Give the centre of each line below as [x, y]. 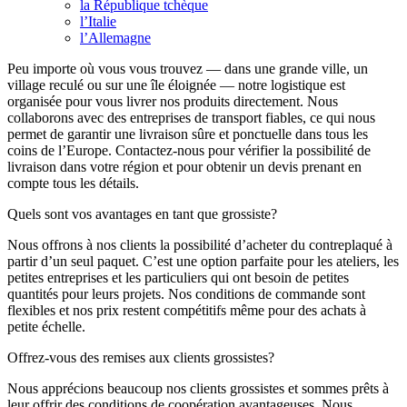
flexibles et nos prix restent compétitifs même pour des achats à [187, 311]
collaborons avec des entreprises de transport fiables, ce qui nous [191, 118]
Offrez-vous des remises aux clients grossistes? [141, 358]
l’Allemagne [115, 38]
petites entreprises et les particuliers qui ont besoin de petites [178, 278]
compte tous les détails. [73, 184]
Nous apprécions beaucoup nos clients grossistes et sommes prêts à [198, 389]
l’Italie [98, 22]
